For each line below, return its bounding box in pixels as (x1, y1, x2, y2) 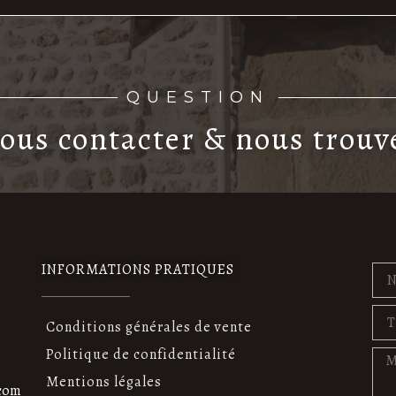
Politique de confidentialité (46, 345, 237, 365)
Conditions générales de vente (46, 317, 253, 338)
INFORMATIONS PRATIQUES (42, 260, 235, 280)
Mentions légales (46, 372, 163, 392)
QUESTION (126, 88, 270, 108)
